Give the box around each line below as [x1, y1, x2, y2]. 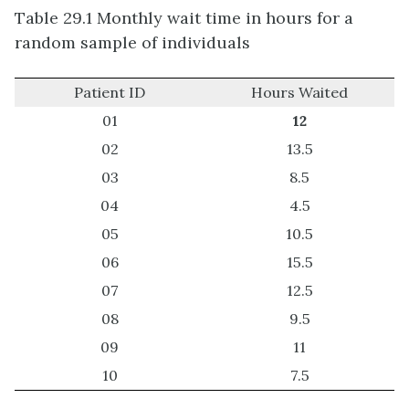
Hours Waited [251, 82, 348, 101]
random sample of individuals [15, 32, 250, 54]
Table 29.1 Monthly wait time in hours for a [15, 7, 353, 29]
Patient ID [74, 82, 145, 101]
